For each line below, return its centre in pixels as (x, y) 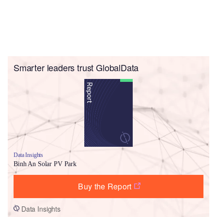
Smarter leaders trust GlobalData (76, 67)
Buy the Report (105, 186)
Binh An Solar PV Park (45, 164)
